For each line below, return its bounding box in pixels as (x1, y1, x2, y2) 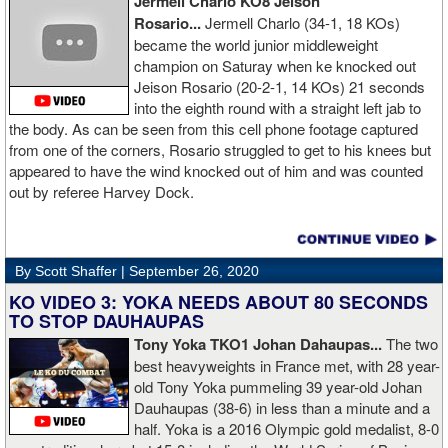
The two (386, 333, 438, 355)
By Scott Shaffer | (15, 263, 129, 280)
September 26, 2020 (129, 263, 259, 280)
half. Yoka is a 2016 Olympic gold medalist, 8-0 (134, 418, 439, 440)
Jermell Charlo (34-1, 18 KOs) (205, 12, 400, 34)
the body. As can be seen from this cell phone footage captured (9, 118, 418, 140)
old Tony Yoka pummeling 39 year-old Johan (134, 376, 422, 398)
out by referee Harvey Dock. (9, 181, 194, 203)
